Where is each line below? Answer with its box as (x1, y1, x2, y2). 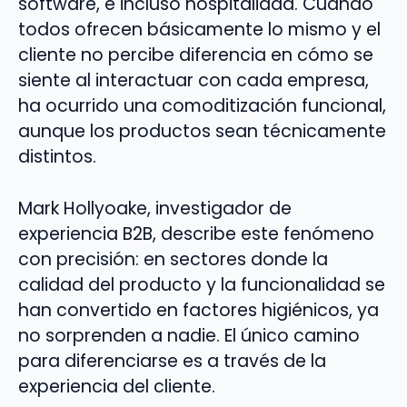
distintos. (18, 144, 96, 169)
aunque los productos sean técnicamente (18, 118, 386, 144)
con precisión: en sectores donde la (18, 246, 328, 272)
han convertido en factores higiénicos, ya (18, 297, 379, 323)
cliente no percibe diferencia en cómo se (18, 42, 373, 67)
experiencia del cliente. (18, 373, 215, 399)
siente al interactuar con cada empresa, (18, 67, 369, 93)
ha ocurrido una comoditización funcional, (18, 93, 386, 118)
